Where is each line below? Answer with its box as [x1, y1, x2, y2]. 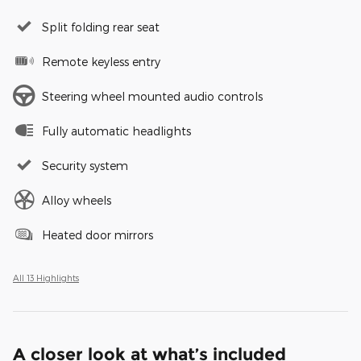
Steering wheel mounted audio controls [42, 89, 263, 104]
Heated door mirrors [42, 228, 153, 243]
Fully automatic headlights [42, 124, 191, 139]
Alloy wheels [42, 193, 111, 208]
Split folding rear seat [42, 20, 160, 35]
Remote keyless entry [42, 55, 160, 69]
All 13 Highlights [13, 272, 79, 284]
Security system [42, 159, 128, 173]
